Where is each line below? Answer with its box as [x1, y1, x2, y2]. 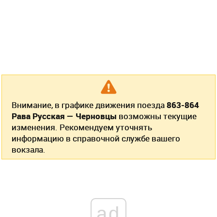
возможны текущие [117, 110, 197, 122]
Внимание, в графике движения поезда [12, 99, 167, 110]
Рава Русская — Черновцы [12, 110, 117, 122]
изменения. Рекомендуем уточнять [12, 121, 152, 133]
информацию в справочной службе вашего [12, 132, 180, 144]
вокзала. [12, 143, 46, 155]
